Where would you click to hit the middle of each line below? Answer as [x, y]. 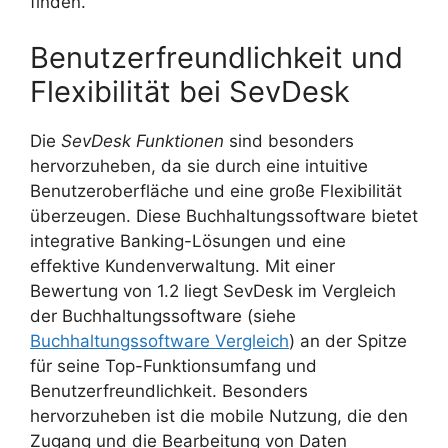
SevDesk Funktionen [142, 140]
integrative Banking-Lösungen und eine [188, 240]
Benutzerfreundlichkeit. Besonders [169, 390]
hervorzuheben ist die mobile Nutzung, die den [219, 415]
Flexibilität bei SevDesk [190, 91]
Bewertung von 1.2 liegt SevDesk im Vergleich [213, 290]
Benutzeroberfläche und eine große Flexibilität [216, 190]
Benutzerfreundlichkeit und [216, 57]
